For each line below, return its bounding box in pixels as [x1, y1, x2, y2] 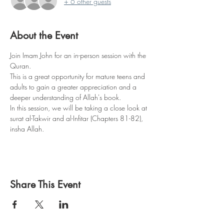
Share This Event [10, 178, 80, 191]
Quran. [10, 61, 31, 71]
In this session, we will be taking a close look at [10, 103, 149, 113]
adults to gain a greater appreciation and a [10, 82, 138, 92]
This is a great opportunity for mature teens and [10, 71, 147, 81]
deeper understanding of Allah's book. [10, 92, 121, 102]
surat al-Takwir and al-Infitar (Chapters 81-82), [10, 113, 145, 123]
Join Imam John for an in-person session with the [10, 50, 148, 60]
